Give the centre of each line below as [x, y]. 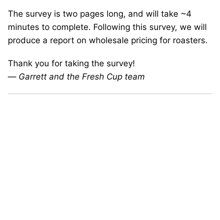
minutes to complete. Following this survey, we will [107, 27]
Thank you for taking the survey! [71, 63]
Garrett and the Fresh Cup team [82, 77]
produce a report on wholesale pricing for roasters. [108, 40]
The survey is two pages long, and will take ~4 [100, 14]
